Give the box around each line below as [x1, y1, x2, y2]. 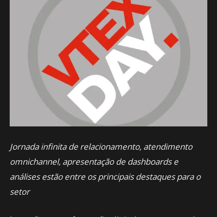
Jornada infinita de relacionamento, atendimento [10, 141, 192, 152]
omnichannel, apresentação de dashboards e [10, 156, 178, 167]
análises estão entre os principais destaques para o [10, 171, 201, 182]
